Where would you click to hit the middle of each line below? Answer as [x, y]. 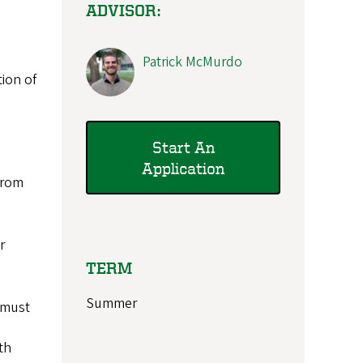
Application [183, 168]
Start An [183, 147]
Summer [111, 304]
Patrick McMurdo [192, 62]
